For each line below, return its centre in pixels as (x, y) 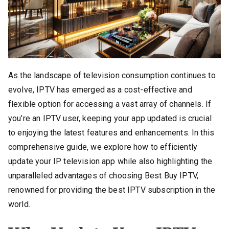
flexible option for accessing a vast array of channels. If (110, 104)
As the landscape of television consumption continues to (112, 75)
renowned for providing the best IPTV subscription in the (112, 190)
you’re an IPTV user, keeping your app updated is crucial (110, 118)
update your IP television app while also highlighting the (110, 161)
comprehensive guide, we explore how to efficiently (103, 147)
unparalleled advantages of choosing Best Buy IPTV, (104, 175)
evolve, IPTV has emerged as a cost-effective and (100, 89)
